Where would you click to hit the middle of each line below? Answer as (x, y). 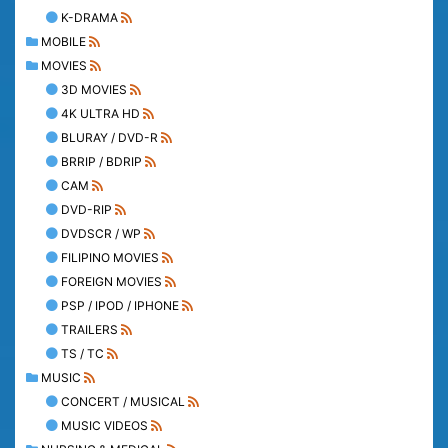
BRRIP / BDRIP (101, 162)
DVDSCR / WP (101, 234)
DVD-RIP (86, 210)
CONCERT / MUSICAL (123, 402)
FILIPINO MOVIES (110, 258)
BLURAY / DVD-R (109, 138)
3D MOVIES (94, 90)
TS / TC (82, 354)
